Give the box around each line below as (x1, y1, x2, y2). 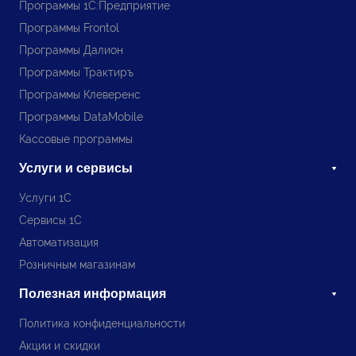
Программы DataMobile (19, 110, 143, 124)
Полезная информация (19, 287, 166, 301)
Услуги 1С (19, 192, 72, 205)
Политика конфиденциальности (19, 317, 185, 331)
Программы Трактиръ (19, 66, 133, 79)
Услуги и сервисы (19, 161, 133, 176)
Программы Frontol (19, 21, 119, 35)
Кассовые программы (19, 133, 133, 146)
